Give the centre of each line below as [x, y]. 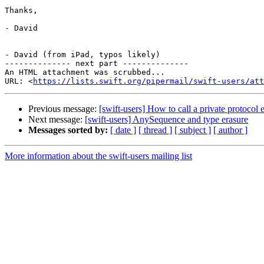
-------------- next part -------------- [97, 64]
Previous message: [64, 109]
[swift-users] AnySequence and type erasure [166, 120]
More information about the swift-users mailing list [98, 156]
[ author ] [230, 130]
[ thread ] [155, 130]
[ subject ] [193, 130]
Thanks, [21, 11]
